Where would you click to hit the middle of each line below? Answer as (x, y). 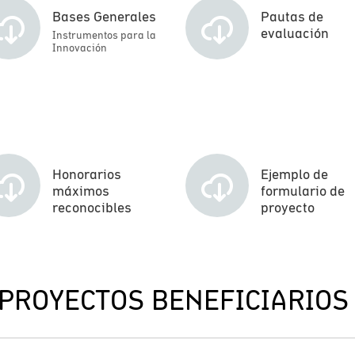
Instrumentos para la (104, 35)
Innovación (79, 48)
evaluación (295, 33)
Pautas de (292, 16)
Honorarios (86, 174)
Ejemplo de (294, 174)
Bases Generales (104, 16)
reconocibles (92, 207)
